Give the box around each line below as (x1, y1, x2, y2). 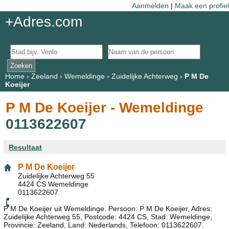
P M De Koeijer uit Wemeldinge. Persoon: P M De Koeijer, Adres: (4, 204, 212, 213)
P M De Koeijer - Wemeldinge (6, 99, 204, 116)
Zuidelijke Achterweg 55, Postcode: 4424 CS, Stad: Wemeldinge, (4, 212, 212, 221)
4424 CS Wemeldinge (18, 179, 88, 188)
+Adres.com (5, 14, 82, 30)
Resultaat (8, 143, 42, 151)
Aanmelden (132, 1, 169, 10)
